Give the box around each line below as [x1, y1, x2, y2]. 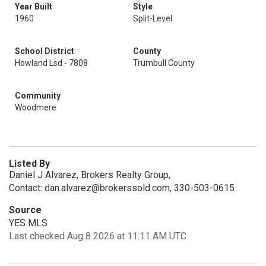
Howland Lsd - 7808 [15, 58, 88, 68]
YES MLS [9, 217, 47, 229]
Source [9, 204, 42, 216]
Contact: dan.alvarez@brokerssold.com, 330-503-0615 [9, 182, 235, 194]
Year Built [15, 2, 52, 11]
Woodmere [15, 103, 56, 112]
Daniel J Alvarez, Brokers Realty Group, [9, 169, 170, 180]
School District [15, 46, 74, 56]
